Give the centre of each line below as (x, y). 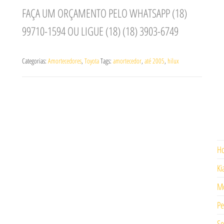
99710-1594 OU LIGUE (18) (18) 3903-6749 (100, 31)
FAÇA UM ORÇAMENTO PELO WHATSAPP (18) (104, 13)
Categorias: (35, 61)
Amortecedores (65, 61)
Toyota (92, 61)
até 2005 (154, 61)
